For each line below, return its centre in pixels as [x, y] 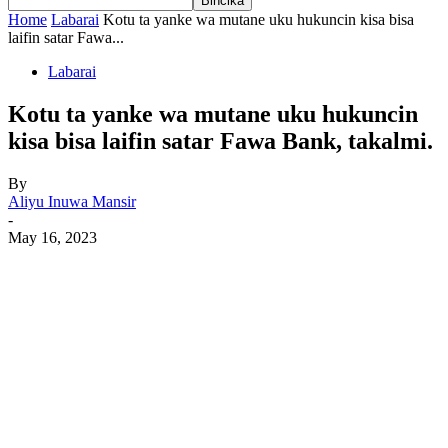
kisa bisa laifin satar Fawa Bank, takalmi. [220, 140]
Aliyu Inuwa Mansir [72, 201]
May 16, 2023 [52, 237]
